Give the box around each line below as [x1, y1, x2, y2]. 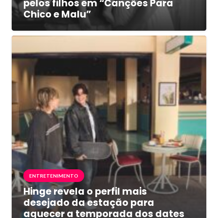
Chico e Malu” [23, 7, 91, 21]
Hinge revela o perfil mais [23, 184, 147, 198]
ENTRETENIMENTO [29, 172, 78, 179]
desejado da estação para [23, 196, 154, 209]
